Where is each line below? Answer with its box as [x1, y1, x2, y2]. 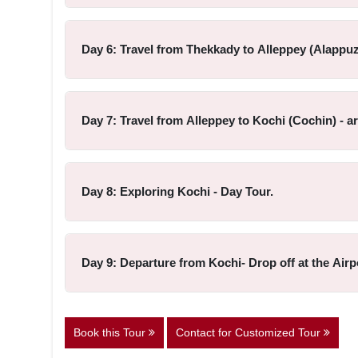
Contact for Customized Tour [175, 326, 324, 339]
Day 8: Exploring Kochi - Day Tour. [81, 185, 273, 198]
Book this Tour [73, 326, 149, 339]
